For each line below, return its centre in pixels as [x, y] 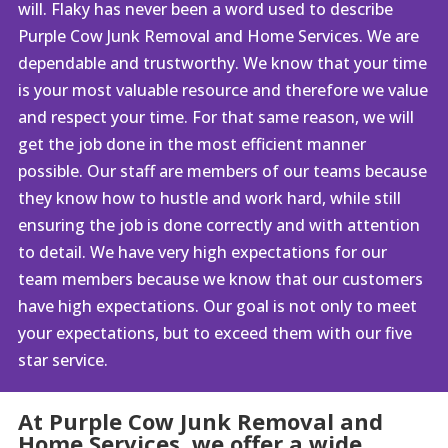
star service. [62, 359]
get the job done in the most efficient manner [191, 143]
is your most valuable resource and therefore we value [222, 89]
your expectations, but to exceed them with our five [214, 332]
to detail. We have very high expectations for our [202, 251]
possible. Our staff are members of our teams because [222, 170]
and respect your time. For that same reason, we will [215, 116]
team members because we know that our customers [220, 278]
